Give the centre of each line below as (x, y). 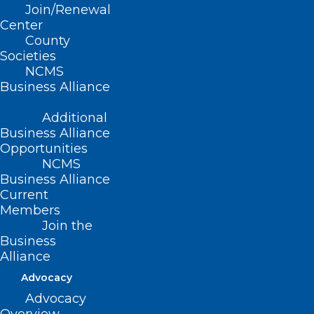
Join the (67, 226)
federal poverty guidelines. (97, 17)
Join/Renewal (68, 10)
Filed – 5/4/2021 (62, 120)
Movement (146, 86)
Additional (75, 118)
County (48, 41)
